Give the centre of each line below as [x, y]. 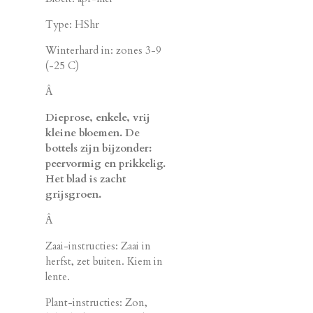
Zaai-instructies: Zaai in [98, 246]
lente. [58, 276]
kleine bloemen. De [93, 132]
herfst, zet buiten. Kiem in [104, 261]
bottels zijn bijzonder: [99, 148]
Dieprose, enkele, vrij [98, 117]
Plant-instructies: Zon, [96, 302]
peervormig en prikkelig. [105, 163]
